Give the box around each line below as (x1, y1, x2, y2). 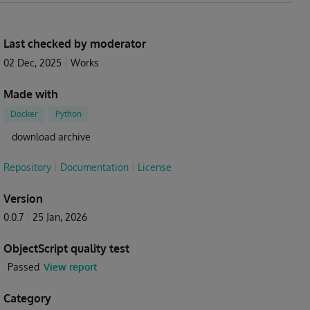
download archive (9, 131, 91, 143)
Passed (8, 261, 39, 273)
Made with (3, 87, 58, 101)
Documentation (60, 161, 129, 173)
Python (55, 109, 82, 119)
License (138, 161, 172, 173)
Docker (10, 109, 37, 119)
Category (3, 291, 51, 305)
